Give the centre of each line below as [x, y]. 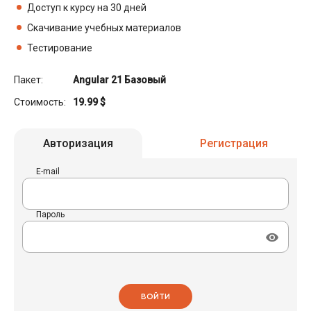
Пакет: [28, 79]
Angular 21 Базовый [119, 79]
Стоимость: [40, 102]
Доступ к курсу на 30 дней [87, 7]
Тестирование [60, 48]
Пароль [50, 214]
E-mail [48, 171]
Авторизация [78, 143]
